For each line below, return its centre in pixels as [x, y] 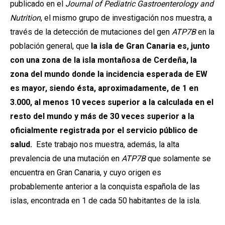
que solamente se [178, 158]
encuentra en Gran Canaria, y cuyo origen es [86, 173]
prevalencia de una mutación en [66, 158]
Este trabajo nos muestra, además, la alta [106, 144]
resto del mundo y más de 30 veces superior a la [102, 116]
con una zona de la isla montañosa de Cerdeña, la [103, 60]
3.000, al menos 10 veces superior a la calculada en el [112, 102]
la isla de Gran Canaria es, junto [150, 46]
